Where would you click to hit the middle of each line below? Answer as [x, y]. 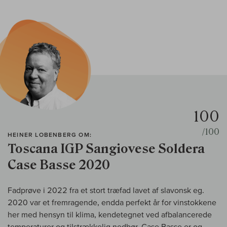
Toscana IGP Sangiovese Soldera [106, 149]
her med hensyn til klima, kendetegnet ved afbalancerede [110, 215]
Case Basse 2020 [59, 165]
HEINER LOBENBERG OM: [50, 135]
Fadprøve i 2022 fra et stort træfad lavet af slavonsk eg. [106, 190]
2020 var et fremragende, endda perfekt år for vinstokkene [112, 202]
